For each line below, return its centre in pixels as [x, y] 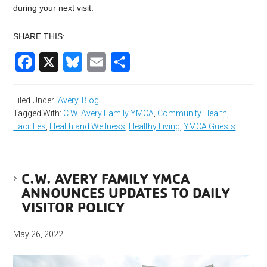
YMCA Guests [210, 126]
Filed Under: [36, 100]
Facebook [77, 62]
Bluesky [116, 62]
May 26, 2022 [38, 234]
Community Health [193, 113]
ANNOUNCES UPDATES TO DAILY [126, 192]
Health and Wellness [88, 126]
